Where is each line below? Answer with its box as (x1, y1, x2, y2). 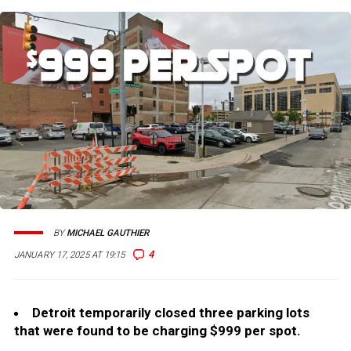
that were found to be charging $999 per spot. (14, 323, 301, 339)
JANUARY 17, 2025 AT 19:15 (14, 249, 125, 261)
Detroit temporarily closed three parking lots (32, 305, 309, 321)
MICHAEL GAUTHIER (67, 227, 149, 238)
